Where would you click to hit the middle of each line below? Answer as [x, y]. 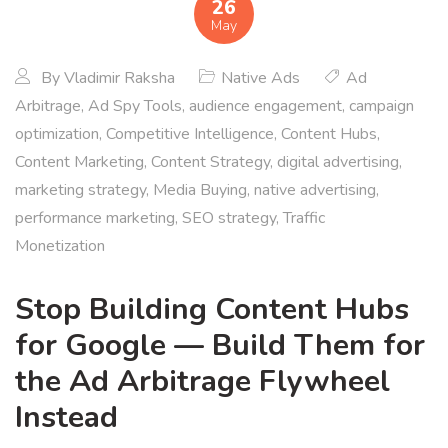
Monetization [60, 246]
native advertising [315, 190]
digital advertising [338, 162]
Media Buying [200, 190]
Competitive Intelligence [190, 134]
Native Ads [260, 78]
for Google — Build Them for [220, 345]
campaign [381, 106]
